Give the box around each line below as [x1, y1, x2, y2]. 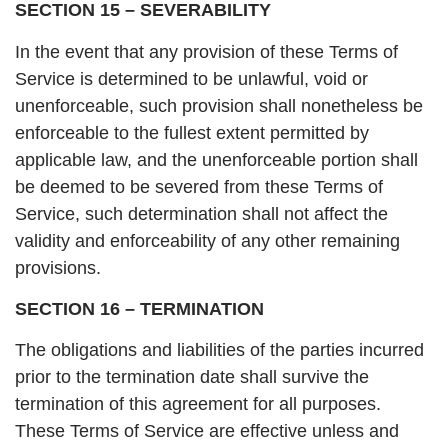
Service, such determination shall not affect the [15, 203, 388, 224]
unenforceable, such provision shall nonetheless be [15, 95, 423, 116]
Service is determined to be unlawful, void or [15, 68, 368, 89]
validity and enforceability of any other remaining [15, 230, 400, 251]
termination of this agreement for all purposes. [15, 394, 381, 415]
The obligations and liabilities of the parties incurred [15, 340, 424, 361]
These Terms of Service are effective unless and [15, 421, 399, 442]
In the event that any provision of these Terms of [15, 41, 398, 62]
